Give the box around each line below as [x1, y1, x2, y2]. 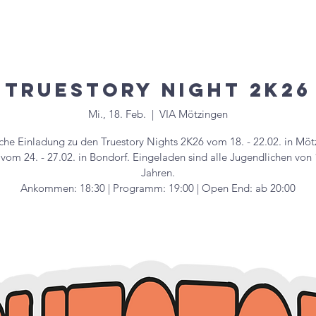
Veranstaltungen [62, 11, 128, 22]
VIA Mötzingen [159, 107, 228, 121]
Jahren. [141, 165, 175, 179]
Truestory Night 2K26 [5, 78, 311, 102]
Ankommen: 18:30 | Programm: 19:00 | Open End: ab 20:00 [20, 181, 296, 195]
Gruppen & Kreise [166, 11, 238, 22]
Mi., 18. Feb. [88, 107, 146, 121]
